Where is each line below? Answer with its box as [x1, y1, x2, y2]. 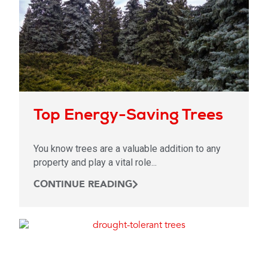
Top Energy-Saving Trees [33, 103, 223, 124]
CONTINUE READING [33, 177, 132, 191]
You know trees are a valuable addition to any [33, 142, 221, 154]
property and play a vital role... [33, 156, 157, 168]
